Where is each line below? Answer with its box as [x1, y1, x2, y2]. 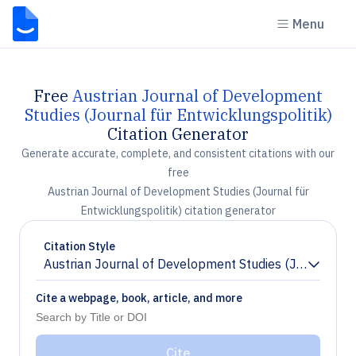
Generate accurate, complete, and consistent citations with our [21, 146, 335, 161]
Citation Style [44, 239, 115, 253]
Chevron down [43, 262, 125, 279]
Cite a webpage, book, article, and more [36, 291, 242, 305]
